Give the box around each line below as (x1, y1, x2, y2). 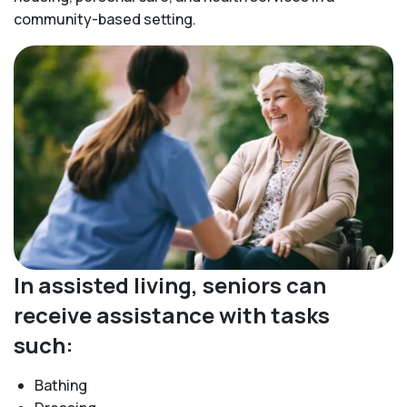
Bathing (34, 375, 87, 396)
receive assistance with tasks (14, 300, 330, 331)
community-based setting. (14, 9, 196, 29)
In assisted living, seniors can (14, 270, 326, 301)
